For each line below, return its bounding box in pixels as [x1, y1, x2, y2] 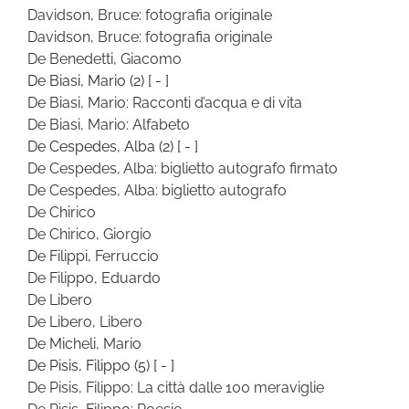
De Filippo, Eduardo [27, 268, 161, 287]
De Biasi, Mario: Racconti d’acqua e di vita [27, 93, 302, 111]
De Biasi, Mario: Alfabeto [27, 115, 190, 133]
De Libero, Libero [27, 312, 142, 330]
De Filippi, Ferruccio [27, 246, 159, 265]
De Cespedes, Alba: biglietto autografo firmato [27, 159, 338, 177]
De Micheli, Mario [27, 334, 142, 352]
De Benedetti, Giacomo [27, 49, 182, 68]
